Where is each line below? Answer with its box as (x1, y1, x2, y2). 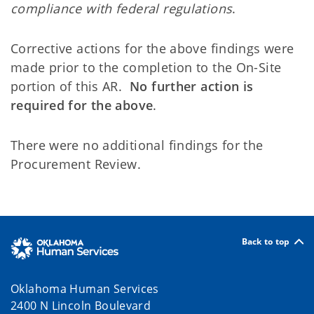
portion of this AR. (11, 78, 130, 95)
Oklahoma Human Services (11, 280, 163, 296)
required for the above (11, 97, 153, 114)
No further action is (129, 78, 254, 95)
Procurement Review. (11, 156, 142, 172)
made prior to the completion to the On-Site (11, 59, 282, 76)
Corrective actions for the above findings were (11, 40, 294, 57)
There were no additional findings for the (11, 137, 264, 153)
